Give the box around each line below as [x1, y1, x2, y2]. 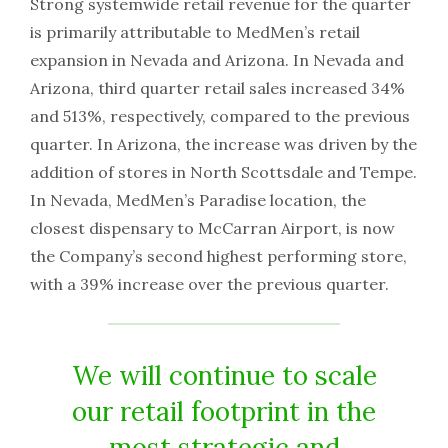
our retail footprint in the [72, 395, 376, 429]
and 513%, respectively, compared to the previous [30, 106, 410, 127]
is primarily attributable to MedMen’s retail [30, 22, 360, 43]
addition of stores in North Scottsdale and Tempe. [30, 162, 417, 183]
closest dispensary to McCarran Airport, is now [30, 218, 395, 239]
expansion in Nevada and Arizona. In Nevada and [30, 50, 404, 71]
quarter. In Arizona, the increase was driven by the [30, 134, 417, 155]
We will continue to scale [71, 359, 377, 393]
